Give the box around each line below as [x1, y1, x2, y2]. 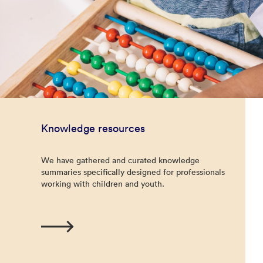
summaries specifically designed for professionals [41, 167, 225, 177]
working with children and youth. [41, 178, 164, 189]
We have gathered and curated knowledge [41, 155, 200, 166]
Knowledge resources [41, 122, 145, 135]
